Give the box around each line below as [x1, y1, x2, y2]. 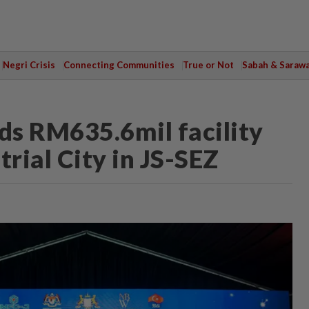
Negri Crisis [2, 59, 55, 70]
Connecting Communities [63, 59, 175, 70]
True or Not [182, 59, 234, 70]
